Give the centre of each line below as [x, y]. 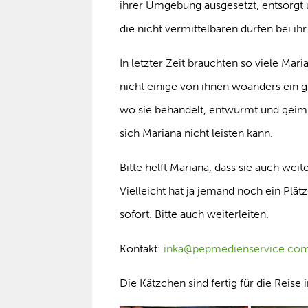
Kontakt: [142, 249]
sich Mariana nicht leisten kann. [197, 133]
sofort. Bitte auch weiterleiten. [195, 214]
